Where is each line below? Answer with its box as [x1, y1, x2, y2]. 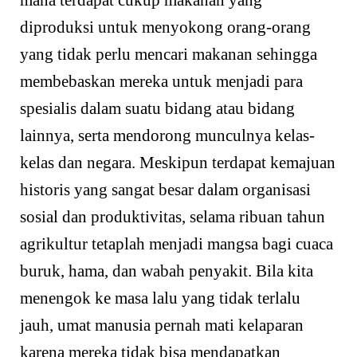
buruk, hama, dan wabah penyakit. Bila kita [20, 261, 313, 281]
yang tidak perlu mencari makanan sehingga [20, 45, 317, 65]
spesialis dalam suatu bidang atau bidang [20, 99, 295, 119]
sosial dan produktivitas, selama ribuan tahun [20, 207, 325, 227]
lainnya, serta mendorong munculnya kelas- [20, 126, 315, 146]
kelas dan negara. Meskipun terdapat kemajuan [20, 153, 335, 173]
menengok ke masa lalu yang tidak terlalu [20, 288, 300, 308]
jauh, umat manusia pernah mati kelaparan [20, 316, 304, 335]
